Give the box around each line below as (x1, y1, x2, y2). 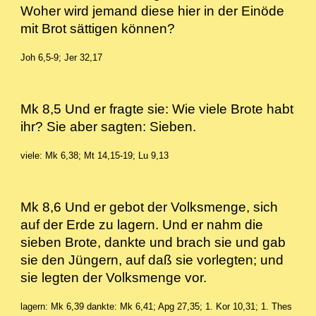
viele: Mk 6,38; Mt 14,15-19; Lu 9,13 (20, 150, 169, 161)
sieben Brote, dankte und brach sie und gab (20, 235, 286, 250)
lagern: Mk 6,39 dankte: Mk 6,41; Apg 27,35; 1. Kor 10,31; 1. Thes (20, 301, 293, 312)
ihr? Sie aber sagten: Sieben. (20, 119, 207, 134)
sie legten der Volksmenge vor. (20, 270, 211, 285)
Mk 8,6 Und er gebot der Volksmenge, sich (20, 200, 279, 214)
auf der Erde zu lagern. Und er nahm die (20, 217, 264, 232)
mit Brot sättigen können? (20, 21, 193, 36)
